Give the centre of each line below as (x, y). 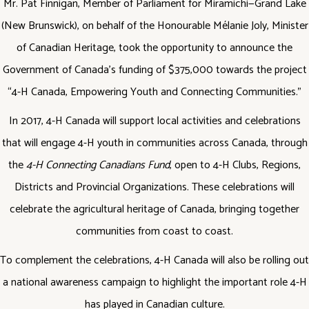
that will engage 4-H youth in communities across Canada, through (154, 143)
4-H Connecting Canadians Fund (98, 165)
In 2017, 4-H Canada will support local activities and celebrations (154, 121)
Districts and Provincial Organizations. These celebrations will (154, 187)
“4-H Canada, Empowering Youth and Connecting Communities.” (154, 92)
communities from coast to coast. (154, 231)
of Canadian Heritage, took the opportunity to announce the (154, 48)
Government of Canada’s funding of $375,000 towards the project (154, 70)
